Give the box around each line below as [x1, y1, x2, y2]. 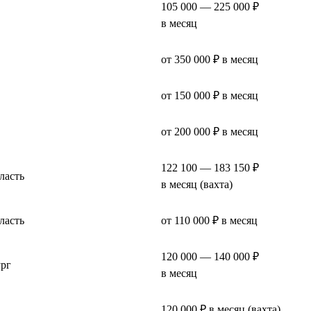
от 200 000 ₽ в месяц [161, 125, 258, 137]
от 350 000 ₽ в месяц [161, 53, 258, 65]
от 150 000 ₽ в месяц [161, 89, 258, 101]
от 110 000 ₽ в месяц [161, 214, 258, 226]
